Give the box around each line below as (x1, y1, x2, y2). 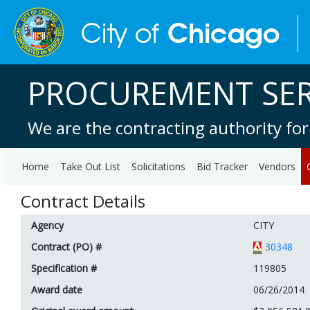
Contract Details (21, 190, 145, 212)
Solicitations (131, 160, 185, 173)
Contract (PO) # (31, 240, 102, 253)
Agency (31, 219, 64, 232)
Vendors (259, 160, 295, 173)
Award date (31, 283, 82, 297)
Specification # (31, 262, 97, 275)
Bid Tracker (197, 160, 248, 173)
